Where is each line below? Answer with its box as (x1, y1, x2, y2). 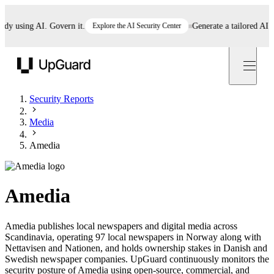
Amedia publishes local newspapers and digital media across (5, 220, 237, 231)
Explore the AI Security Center (81, 21, 170, 30)
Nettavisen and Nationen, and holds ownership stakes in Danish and (5, 242, 267, 253)
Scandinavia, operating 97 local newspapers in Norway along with (5, 231, 261, 242)
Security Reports (29, 94, 94, 104)
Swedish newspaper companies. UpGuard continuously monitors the (5, 253, 269, 264)
